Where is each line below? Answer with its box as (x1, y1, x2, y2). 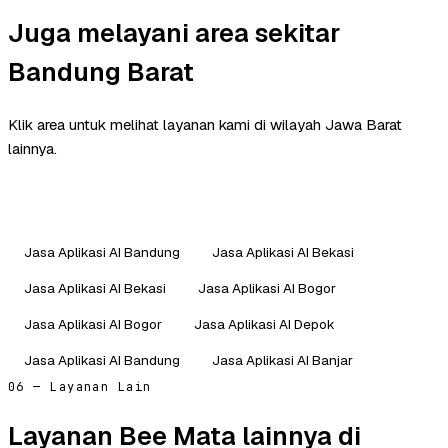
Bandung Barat (8, 54, 194, 89)
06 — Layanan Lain (8, 378, 152, 395)
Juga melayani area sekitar (8, 15, 340, 50)
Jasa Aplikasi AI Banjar (212, 350, 353, 369)
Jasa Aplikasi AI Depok (194, 314, 335, 333)
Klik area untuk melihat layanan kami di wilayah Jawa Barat (8, 114, 402, 134)
